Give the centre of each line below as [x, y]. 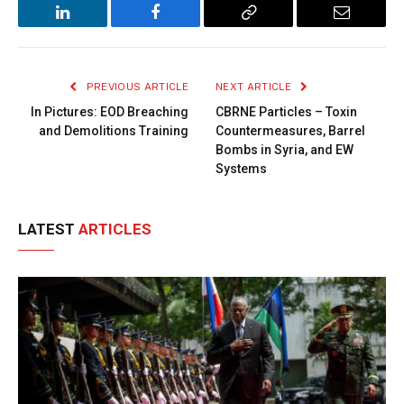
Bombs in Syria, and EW [285, 150]
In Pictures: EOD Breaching [110, 112]
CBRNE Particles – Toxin [286, 112]
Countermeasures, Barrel [290, 131]
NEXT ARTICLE [255, 87]
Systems [241, 169]
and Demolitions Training [114, 131]
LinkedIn [91, 26]
